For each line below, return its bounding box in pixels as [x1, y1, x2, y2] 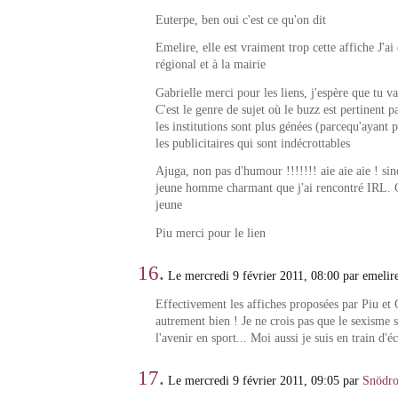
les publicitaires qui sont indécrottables [155, 136, 350, 150]
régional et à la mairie [155, 58, 266, 72]
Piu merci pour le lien [155, 226, 266, 240]
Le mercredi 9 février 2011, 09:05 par [164, 374, 363, 388]
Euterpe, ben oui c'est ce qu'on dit [155, 12, 326, 27]
